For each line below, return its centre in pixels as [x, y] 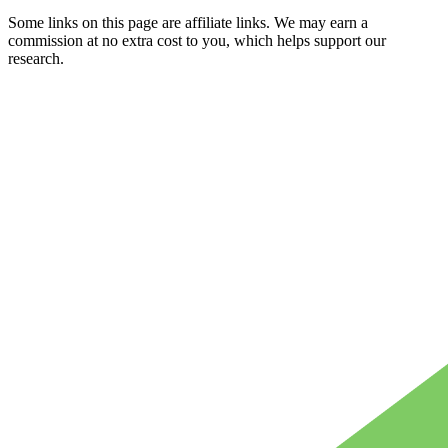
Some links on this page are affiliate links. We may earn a [188, 22]
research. [36, 58]
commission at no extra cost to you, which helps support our [197, 40]
